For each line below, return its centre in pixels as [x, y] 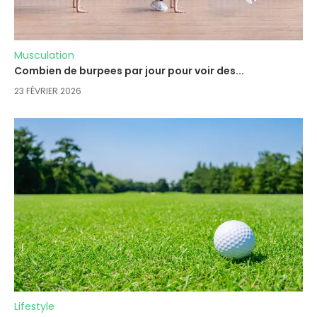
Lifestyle [34, 306]
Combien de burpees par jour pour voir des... [129, 71]
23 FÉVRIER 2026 [48, 91]
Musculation [44, 56]
